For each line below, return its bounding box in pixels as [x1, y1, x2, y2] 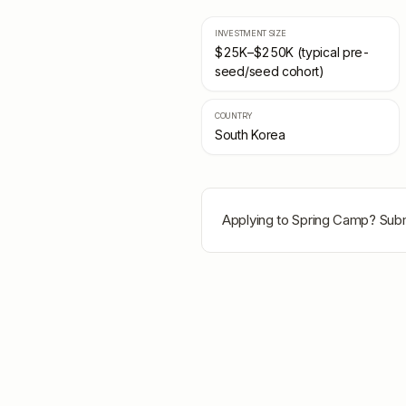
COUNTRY [215, 111, 253, 121]
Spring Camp [292, 211, 370, 228]
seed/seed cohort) [215, 63, 324, 79]
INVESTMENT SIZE [215, 28, 286, 38]
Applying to [222, 211, 293, 228]
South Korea [215, 127, 285, 142]
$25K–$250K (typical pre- [215, 44, 370, 60]
